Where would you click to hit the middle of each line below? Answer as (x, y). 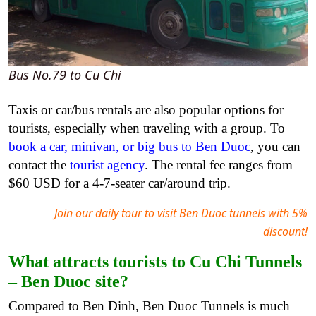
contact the (39, 165)
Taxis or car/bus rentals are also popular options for (146, 110)
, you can (275, 147)
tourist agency (107, 165)
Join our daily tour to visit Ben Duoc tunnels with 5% (181, 213)
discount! (285, 232)
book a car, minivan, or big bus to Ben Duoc (129, 147)
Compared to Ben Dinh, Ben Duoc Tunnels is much (149, 306)
